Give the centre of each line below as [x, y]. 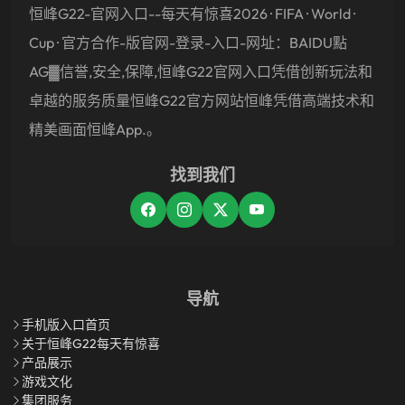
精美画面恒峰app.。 [95, 129]
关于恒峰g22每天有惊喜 [91, 343]
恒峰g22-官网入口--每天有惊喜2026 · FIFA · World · [192, 13]
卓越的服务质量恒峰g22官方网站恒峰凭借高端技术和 [202, 100]
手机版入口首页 [66, 324]
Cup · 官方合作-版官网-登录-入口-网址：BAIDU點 [188, 42]
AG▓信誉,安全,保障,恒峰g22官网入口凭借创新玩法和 [201, 71]
